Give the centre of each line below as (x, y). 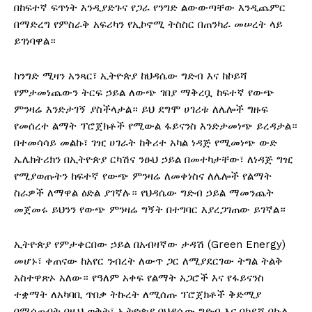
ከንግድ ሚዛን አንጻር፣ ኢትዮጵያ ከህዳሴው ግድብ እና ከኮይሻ (131, 76)
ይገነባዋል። (35, 41)
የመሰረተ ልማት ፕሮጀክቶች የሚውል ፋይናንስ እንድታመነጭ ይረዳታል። (156, 126)
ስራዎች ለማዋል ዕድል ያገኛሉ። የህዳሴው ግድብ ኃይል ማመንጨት (144, 193)
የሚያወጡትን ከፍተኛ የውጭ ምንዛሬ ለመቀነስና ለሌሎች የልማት (143, 176)
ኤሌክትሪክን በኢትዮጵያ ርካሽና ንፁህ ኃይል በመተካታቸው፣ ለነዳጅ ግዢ (153, 159)
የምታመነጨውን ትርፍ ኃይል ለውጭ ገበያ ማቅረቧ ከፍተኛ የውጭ (144, 92)
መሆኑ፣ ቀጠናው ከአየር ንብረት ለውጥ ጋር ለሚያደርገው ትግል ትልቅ (148, 261)
